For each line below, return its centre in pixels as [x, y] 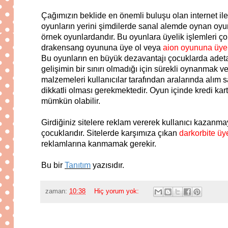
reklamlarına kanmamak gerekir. [99, 144]
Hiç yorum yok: [117, 191]
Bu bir [53, 165]
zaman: [57, 191]
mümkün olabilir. [71, 101]
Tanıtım [78, 165]
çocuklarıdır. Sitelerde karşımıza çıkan [110, 133]
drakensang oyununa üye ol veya [102, 48]
